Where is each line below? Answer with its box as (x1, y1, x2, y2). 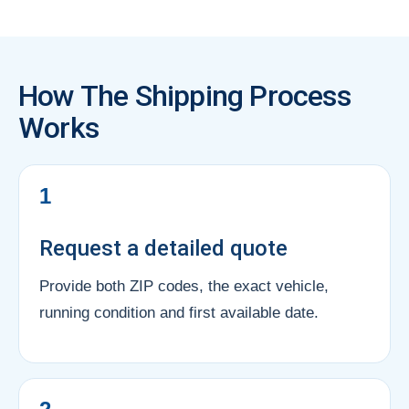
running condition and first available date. (39, 303, 319, 321)
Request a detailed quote (39, 235, 288, 261)
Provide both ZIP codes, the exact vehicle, (39, 277, 329, 295)
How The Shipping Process (18, 78, 351, 113)
